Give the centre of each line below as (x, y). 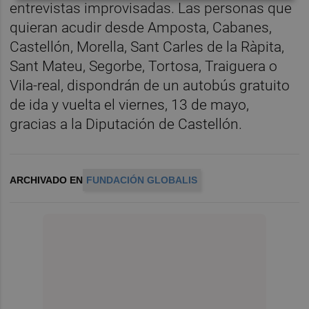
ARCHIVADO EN (47, 180)
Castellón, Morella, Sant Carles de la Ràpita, (147, 47)
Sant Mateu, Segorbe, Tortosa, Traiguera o (144, 66)
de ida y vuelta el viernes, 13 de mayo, (130, 104)
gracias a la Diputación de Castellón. (128, 124)
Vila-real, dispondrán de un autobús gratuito (150, 85)
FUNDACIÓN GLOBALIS (142, 180)
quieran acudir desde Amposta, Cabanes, (141, 27)
